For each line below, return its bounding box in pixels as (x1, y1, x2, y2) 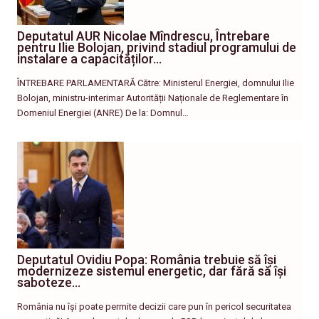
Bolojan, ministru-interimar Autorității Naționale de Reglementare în (17, 93, 288, 104)
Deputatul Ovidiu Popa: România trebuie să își (17, 252, 276, 268)
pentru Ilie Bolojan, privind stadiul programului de (17, 40, 296, 56)
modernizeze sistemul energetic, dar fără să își (17, 263, 286, 279)
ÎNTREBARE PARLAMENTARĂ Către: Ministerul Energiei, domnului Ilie (17, 78, 294, 89)
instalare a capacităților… (17, 51, 162, 67)
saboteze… (17, 275, 80, 291)
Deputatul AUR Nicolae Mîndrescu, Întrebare (17, 28, 270, 44)
